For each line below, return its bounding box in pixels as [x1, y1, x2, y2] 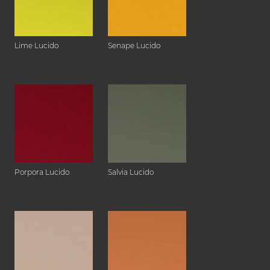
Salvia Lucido [108, 168, 154, 177]
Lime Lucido [14, 41, 58, 51]
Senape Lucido [108, 41, 160, 51]
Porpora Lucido [14, 168, 69, 177]
